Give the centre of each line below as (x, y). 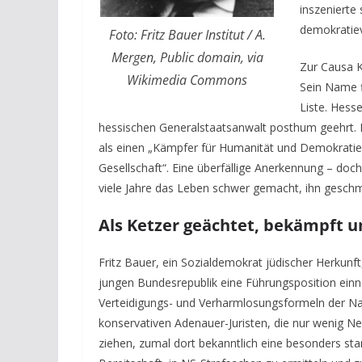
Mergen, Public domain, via (187, 57)
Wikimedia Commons (187, 80)
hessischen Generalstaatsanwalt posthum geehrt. (229, 128)
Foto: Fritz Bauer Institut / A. (187, 34)
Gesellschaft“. (135, 168)
